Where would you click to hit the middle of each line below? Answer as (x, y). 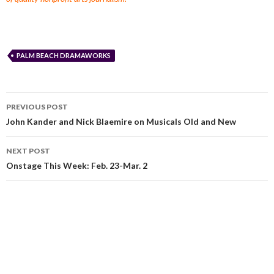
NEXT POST (28, 150)
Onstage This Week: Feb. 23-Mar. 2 (77, 165)
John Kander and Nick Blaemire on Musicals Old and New (121, 121)
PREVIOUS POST (37, 106)
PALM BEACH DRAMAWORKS (64, 55)
